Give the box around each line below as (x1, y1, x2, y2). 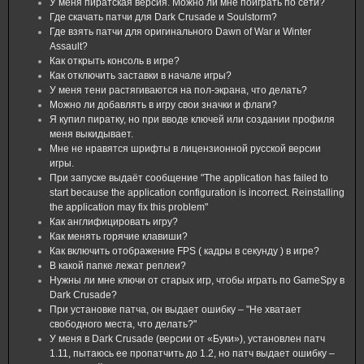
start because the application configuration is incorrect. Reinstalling (50, 187, 344, 198)
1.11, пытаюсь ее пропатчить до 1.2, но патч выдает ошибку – (50, 348, 335, 359)
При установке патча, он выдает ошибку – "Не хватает (50, 304, 301, 315)
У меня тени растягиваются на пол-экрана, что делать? (50, 84, 307, 96)
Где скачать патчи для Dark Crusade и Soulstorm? (50, 11, 277, 23)
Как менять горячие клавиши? (50, 231, 188, 242)
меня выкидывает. (50, 128, 133, 140)
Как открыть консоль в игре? (50, 55, 180, 67)
